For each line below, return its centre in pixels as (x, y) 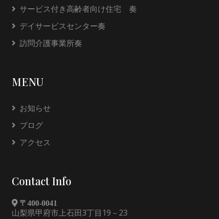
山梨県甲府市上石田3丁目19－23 (70, 213)
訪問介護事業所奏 (51, 43)
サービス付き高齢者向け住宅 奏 (78, 9)
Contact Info (42, 181)
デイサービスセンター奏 (63, 26)
